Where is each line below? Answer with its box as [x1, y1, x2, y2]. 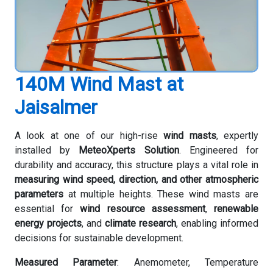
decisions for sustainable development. [15, 232, 183, 244]
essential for [15, 202, 80, 214]
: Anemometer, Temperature [117, 256, 259, 268]
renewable [214, 202, 259, 214]
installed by [15, 144, 79, 156]
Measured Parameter [15, 256, 118, 268]
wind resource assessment [80, 202, 205, 214]
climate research [105, 217, 176, 229]
